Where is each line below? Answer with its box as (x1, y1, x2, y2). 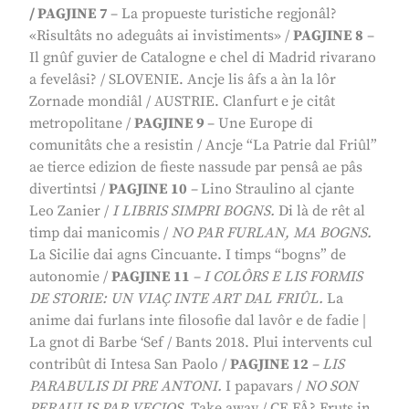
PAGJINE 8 (293, 26, 363, 46)
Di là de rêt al (278, 202, 365, 221)
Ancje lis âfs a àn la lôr (187, 70, 336, 89)
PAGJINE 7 (37, 5, 110, 24)
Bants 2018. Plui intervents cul (175, 333, 372, 352)
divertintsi (29, 180, 97, 199)
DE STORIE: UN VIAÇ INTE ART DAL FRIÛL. (29, 289, 327, 309)
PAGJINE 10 (109, 180, 187, 199)
